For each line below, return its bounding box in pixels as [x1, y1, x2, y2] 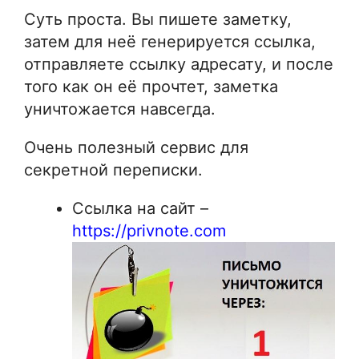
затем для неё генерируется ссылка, [24, 31, 316, 51]
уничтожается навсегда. [24, 99, 216, 119]
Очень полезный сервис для [24, 137, 248, 157]
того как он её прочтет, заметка [24, 76, 278, 96]
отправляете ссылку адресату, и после [24, 54, 333, 74]
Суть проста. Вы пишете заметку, [24, 9, 292, 29]
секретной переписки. [24, 159, 203, 179]
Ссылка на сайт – [72, 198, 208, 218]
